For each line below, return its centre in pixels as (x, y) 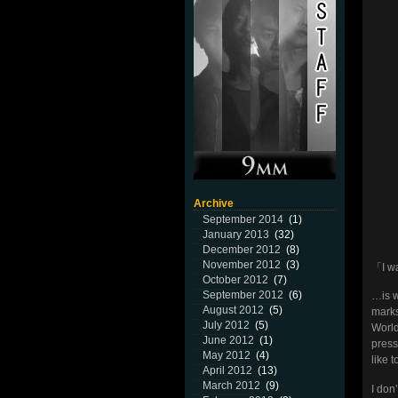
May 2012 (227, 355)
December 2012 (242, 250)
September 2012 (243, 295)
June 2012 (228, 340)
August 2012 (233, 310)
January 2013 (236, 235)
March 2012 (231, 386)
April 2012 (227, 370)
